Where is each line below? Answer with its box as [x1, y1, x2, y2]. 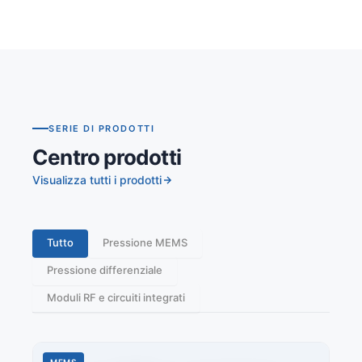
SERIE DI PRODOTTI [48, 122, 155, 134]
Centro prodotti [32, 144, 181, 170]
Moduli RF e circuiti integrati [47, 290, 185, 304]
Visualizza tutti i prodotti [32, 172, 162, 187]
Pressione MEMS [103, 235, 187, 249]
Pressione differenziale [47, 263, 162, 276]
